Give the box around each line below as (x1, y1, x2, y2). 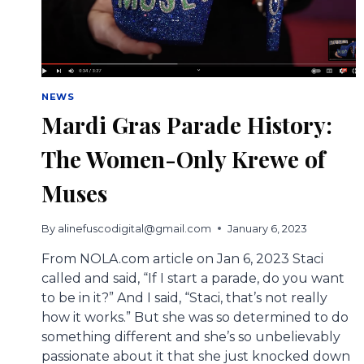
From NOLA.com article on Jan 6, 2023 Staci (41, 250, 323, 266)
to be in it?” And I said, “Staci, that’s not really (41, 289, 327, 305)
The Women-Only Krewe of (41, 144, 325, 175)
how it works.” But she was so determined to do (41, 309, 349, 325)
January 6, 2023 (227, 222, 308, 235)
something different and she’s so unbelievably (41, 328, 340, 344)
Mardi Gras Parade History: (41, 110, 332, 141)
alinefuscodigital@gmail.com (58, 222, 212, 235)
